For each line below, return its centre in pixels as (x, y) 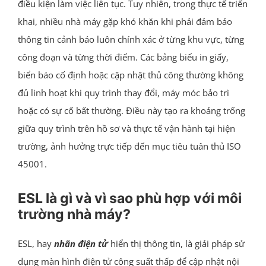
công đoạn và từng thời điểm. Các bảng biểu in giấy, (123, 57)
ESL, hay (36, 243)
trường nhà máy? (74, 214)
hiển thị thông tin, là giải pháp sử (176, 243)
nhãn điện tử (81, 243)
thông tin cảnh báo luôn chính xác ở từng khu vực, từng (131, 39)
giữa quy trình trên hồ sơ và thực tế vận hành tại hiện (126, 128)
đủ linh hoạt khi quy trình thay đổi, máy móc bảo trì (123, 92)
